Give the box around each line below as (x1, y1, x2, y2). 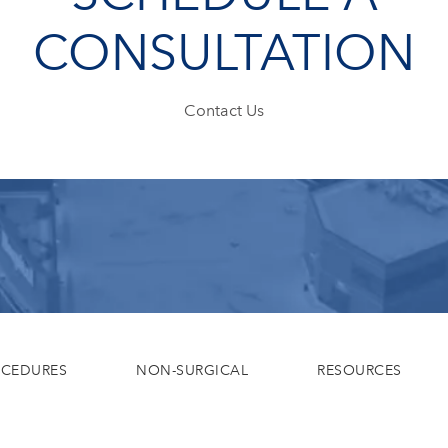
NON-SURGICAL (136, 361, 249, 379)
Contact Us (184, 100, 264, 120)
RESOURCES (317, 361, 402, 379)
